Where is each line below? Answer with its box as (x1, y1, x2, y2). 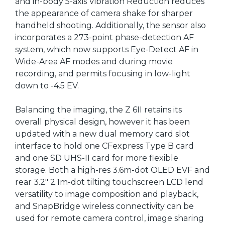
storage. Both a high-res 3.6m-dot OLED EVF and (15, 165, 210, 175)
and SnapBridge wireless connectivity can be (15, 201, 194, 211)
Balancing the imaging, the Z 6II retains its (15, 104, 182, 115)
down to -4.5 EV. (15, 80, 79, 90)
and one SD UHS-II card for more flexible (15, 153, 178, 163)
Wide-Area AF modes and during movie (15, 56, 173, 66)
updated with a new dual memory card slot (15, 129, 190, 139)
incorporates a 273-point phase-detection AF (15, 32, 194, 42)
